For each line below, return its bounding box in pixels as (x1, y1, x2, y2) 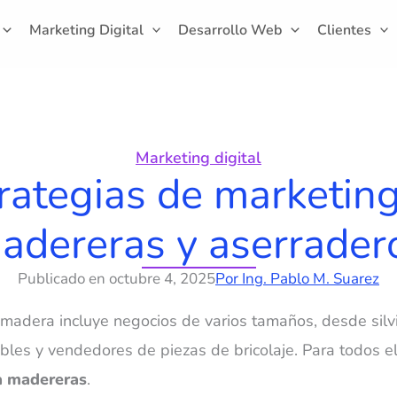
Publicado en (18, 269, 105, 290)
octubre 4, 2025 (109, 269, 215, 290)
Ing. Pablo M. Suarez (238, 269, 379, 290)
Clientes (316, 20, 371, 40)
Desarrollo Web (178, 20, 283, 40)
